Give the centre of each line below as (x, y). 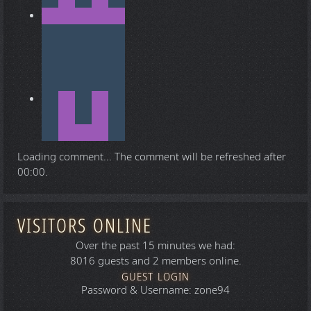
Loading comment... (66, 157)
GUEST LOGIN (155, 277)
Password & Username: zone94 (155, 290)
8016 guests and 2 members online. (155, 261)
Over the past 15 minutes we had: (155, 245)
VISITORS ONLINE (85, 226)
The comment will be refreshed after (200, 157)
